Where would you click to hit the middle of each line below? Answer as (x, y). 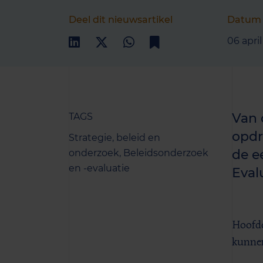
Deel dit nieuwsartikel (121, 19)
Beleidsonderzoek (166, 153)
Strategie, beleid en (114, 138)
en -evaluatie (99, 168)
